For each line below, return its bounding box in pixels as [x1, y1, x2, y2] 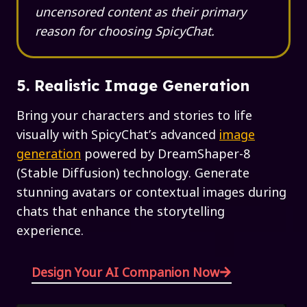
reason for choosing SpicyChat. [35, 21, 214, 40]
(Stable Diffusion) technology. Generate [16, 163, 249, 182]
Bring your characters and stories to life [16, 106, 252, 124]
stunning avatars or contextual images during [16, 182, 286, 201]
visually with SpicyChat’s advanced [16, 125, 219, 143]
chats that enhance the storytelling [16, 201, 225, 220]
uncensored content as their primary [35, 2, 246, 21]
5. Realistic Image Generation [16, 76, 249, 96]
